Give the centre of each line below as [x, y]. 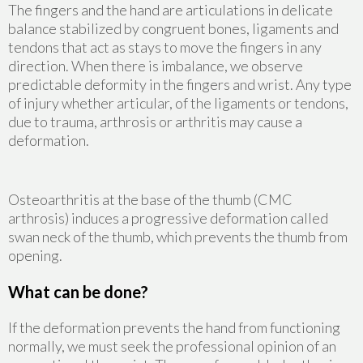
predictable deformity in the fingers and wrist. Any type [180, 84]
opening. [35, 255]
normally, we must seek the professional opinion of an [172, 346]
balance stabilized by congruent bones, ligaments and [173, 28]
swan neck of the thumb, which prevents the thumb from [178, 236]
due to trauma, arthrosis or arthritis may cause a [155, 121]
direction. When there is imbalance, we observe [156, 65]
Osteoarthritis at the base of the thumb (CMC [150, 199]
